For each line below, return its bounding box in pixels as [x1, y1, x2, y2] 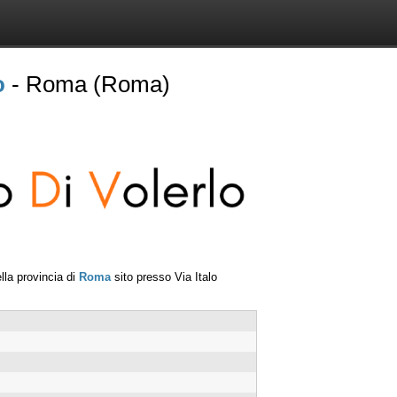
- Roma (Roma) [5, 71, 170, 97]
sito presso [111, 269, 175, 284]
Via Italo [175, 269, 217, 284]
